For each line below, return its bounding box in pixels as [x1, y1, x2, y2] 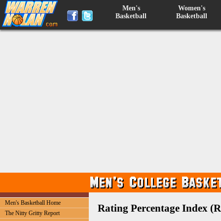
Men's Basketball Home [5, 199, 61, 206]
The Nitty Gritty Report [5, 210, 60, 217]
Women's [178, 4, 205, 12]
